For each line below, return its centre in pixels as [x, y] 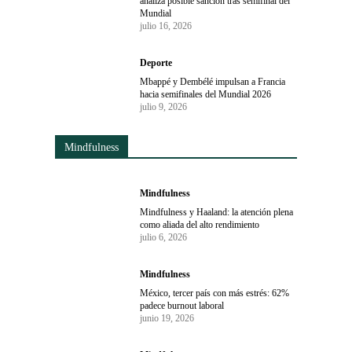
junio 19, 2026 [167, 318]
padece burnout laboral [182, 305]
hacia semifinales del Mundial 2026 [206, 94]
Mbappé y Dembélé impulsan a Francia [213, 81]
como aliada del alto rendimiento [200, 224]
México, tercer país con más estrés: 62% [215, 293]
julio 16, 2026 [166, 26]
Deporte [156, 62]
